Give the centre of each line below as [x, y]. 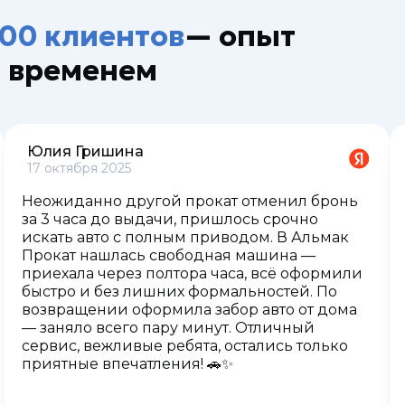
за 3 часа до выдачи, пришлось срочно [170, 219]
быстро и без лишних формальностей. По [179, 292]
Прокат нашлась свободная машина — [168, 255]
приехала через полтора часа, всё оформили [192, 273]
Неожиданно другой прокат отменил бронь [189, 201]
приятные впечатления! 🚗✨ [127, 364]
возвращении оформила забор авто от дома [189, 310]
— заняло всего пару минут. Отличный [168, 328]
